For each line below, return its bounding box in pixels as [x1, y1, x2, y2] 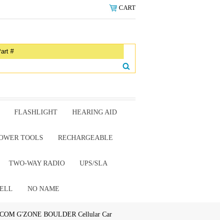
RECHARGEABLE [58, 134, 113, 141]
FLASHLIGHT [14, 109, 57, 116]
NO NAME [27, 185, 59, 192]
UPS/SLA [79, 160, 108, 167]
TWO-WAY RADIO [8, 160, 65, 167]
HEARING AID [72, 109, 117, 116]
